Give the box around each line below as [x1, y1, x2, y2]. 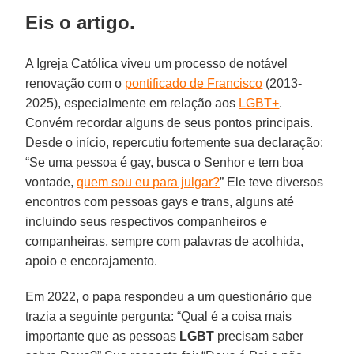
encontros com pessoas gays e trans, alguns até [25, 194, 295, 209]
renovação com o [25, 76, 126, 90]
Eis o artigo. [25, 11, 136, 33]
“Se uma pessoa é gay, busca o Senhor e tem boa [25, 155, 304, 169]
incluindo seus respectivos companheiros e [25, 214, 268, 228]
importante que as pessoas [25, 329, 180, 343]
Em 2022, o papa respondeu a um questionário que [25, 289, 313, 303]
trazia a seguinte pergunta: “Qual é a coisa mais [25, 309, 292, 323]
